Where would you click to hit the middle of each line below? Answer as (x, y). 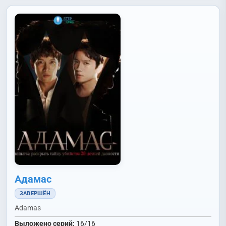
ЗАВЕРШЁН (35, 193)
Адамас (33, 179)
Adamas (28, 208)
